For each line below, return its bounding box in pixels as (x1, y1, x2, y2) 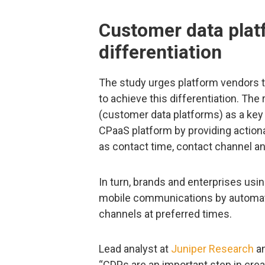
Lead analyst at (99, 243, 171, 255)
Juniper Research (171, 243, 254, 255)
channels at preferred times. (99, 207, 232, 220)
